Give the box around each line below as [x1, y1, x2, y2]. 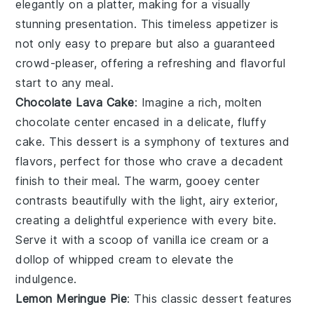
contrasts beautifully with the [15, 193, 180, 208]
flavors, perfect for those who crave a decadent [15, 154, 284, 169]
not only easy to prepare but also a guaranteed [15, 36, 276, 51]
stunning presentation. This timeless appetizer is [15, 17, 279, 32]
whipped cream [69, 252, 152, 267]
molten [224, 95, 262, 110]
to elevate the [151, 252, 234, 267]
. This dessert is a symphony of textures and [42, 135, 290, 149]
